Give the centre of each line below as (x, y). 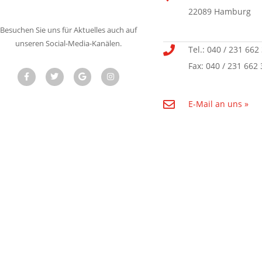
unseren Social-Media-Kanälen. (68, 44)
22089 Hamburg (220, 12)
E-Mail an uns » (218, 104)
